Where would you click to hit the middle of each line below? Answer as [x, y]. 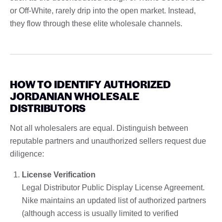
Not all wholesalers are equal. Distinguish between [99, 128]
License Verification [59, 174]
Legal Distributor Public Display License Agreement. [113, 187]
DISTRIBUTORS [48, 108]
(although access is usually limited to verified [100, 213]
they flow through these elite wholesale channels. [96, 23]
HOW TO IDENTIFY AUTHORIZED [90, 84]
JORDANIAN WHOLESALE [75, 96]
